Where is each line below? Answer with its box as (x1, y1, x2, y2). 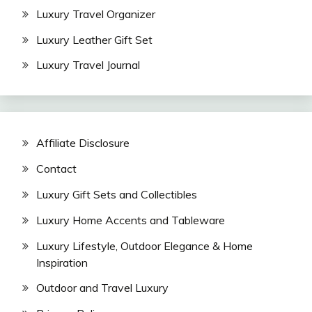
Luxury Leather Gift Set (36, 32, 153, 47)
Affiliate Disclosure (36, 136, 130, 150)
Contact (36, 162, 77, 176)
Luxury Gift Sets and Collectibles (36, 187, 197, 201)
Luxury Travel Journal (36, 58, 140, 72)
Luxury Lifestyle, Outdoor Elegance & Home (36, 238, 253, 253)
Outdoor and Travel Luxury (36, 281, 169, 295)
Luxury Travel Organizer (36, 6, 155, 21)
